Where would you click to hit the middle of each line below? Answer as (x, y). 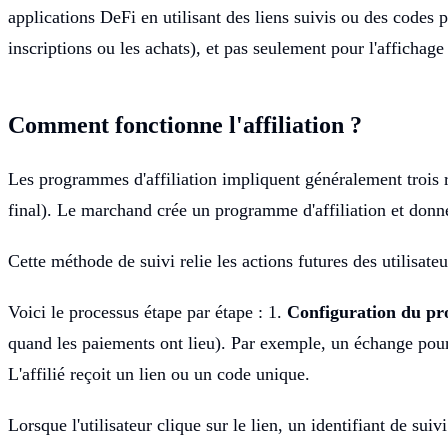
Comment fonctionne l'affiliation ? (185, 124)
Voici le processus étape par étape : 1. (147, 311)
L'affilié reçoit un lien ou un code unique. (159, 373)
